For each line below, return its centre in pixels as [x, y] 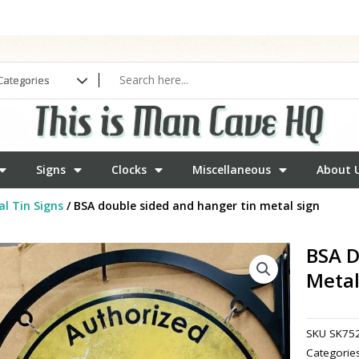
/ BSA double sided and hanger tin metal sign [191, 205]
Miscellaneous [231, 169]
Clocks [129, 169]
